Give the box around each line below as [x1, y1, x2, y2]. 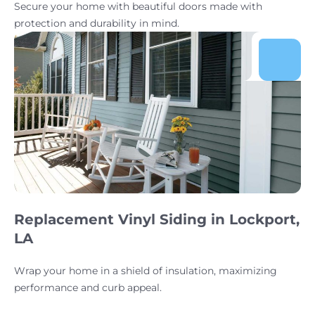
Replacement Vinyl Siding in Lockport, [14, 210, 300, 228]
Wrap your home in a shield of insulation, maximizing [14, 264, 277, 277]
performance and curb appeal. [14, 281, 162, 294]
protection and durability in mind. [14, 17, 179, 30]
